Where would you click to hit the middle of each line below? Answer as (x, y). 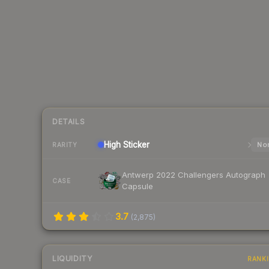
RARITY (65, 144)
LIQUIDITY (72, 259)
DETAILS (69, 122)
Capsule (138, 186)
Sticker (135, 145)
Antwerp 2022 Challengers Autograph (194, 175)
